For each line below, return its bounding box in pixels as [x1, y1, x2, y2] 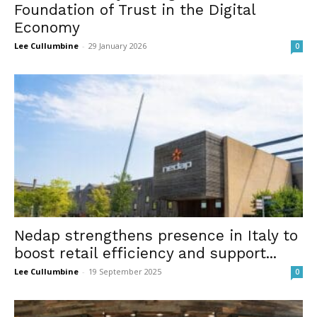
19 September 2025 [88, 265, 161, 277]
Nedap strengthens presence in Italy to [14, 226, 298, 244]
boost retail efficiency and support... [14, 243, 277, 262]
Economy [14, 18, 80, 37]
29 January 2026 [88, 40, 146, 52]
